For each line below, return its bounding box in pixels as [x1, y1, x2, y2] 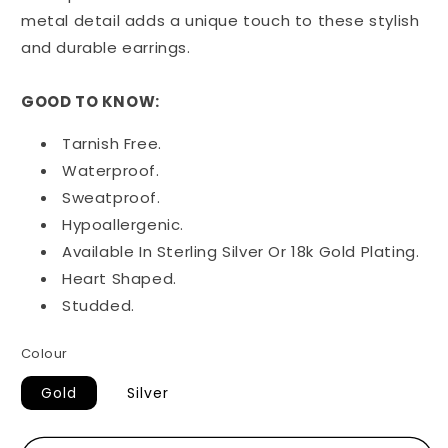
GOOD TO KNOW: [21, 91, 160, 113]
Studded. [62, 295, 135, 317]
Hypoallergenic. [62, 214, 184, 236]
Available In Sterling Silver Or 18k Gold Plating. [62, 241, 420, 263]
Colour [21, 344, 68, 364]
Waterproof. [62, 160, 160, 182]
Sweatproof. [62, 187, 161, 209]
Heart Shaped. [62, 268, 177, 290]
